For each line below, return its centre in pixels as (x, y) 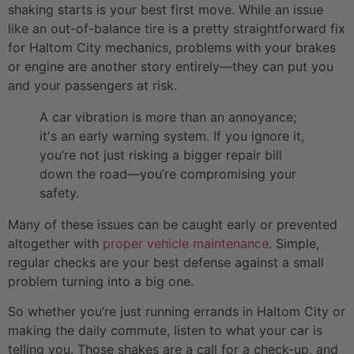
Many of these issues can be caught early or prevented (173, 224)
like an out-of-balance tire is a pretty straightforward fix (177, 28)
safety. (59, 192)
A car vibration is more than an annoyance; (168, 117)
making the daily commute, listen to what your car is (165, 331)
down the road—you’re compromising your (168, 173)
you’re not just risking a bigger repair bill (161, 154)
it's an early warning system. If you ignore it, (172, 136)
